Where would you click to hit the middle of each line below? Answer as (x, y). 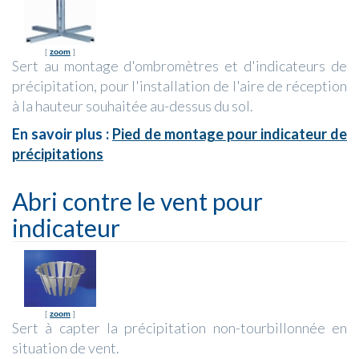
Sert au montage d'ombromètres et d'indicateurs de (179, 65)
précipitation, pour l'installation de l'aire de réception (179, 85)
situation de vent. (66, 347)
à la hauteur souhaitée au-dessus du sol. (133, 105)
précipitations (58, 153)
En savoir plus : (62, 133)
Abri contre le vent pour (137, 201)
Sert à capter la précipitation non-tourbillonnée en (179, 327)
